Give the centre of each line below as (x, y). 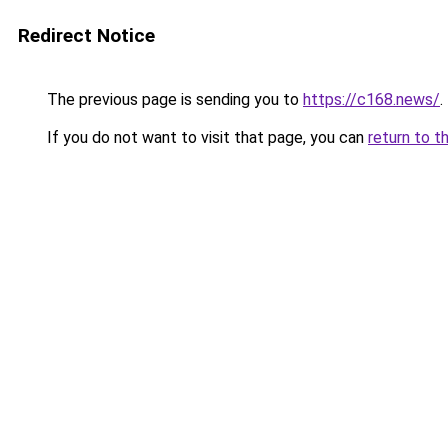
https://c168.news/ (371, 99)
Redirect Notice (86, 35)
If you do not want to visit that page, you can (205, 137)
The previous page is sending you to (173, 99)
